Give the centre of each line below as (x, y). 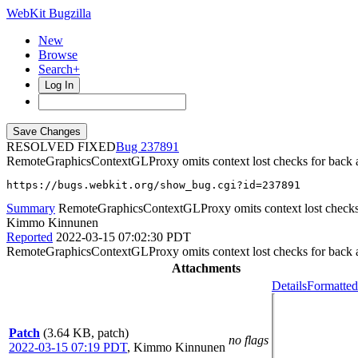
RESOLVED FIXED (61, 147)
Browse (58, 55)
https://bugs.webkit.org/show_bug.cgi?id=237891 (153, 185)
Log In (59, 85)
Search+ (59, 69)
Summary (31, 208)
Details (289, 286)
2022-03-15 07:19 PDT (68, 347)
